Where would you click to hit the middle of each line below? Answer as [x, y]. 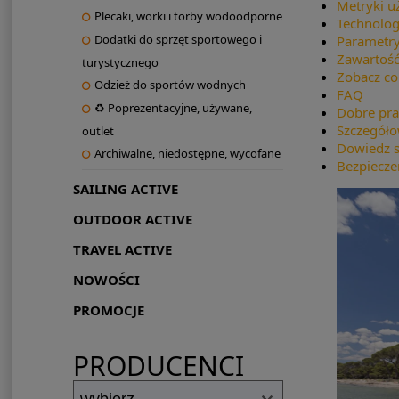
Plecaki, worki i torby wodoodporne [188, 16]
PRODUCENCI [158, 366]
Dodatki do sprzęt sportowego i [178, 40]
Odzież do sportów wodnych [170, 85]
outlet [98, 131]
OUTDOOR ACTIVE [132, 220]
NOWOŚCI [106, 280]
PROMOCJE [108, 310]
